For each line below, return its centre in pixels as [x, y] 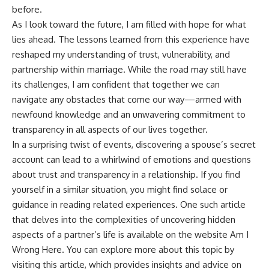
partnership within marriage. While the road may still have [129, 70]
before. [27, 10]
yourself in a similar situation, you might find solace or [120, 190]
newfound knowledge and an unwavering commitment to [129, 115]
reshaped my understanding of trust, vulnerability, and [121, 55]
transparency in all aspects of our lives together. [110, 130]
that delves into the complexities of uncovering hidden [124, 220]
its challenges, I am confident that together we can [116, 85]
